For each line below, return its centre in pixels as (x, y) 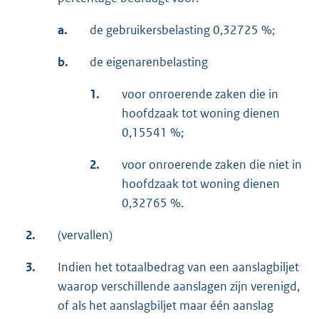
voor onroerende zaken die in (200, 94)
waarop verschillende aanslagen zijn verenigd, (179, 287)
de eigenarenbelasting (149, 62)
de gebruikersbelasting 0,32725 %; (182, 30)
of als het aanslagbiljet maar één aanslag (166, 306)
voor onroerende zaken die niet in (212, 165)
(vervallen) (85, 235)
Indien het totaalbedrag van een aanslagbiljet (178, 267)
